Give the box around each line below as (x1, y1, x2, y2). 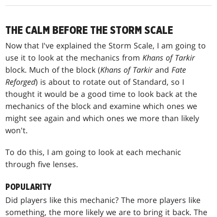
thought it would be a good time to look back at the (5, 88, 198, 99)
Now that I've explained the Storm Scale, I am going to (5, 40, 206, 51)
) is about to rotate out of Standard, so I (35, 76, 185, 87)
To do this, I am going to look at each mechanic (5, 146, 182, 157)
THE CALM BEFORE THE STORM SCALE (5, 24, 173, 36)
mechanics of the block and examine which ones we (5, 100, 198, 111)
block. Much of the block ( (5, 64, 101, 75)
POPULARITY (5, 182, 52, 192)
